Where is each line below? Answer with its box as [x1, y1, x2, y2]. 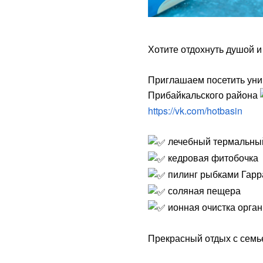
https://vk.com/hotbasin [148, 104, 242, 118]
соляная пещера [166, 183, 241, 197]
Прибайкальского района [148, 87, 260, 102]
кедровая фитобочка [166, 151, 258, 165]
